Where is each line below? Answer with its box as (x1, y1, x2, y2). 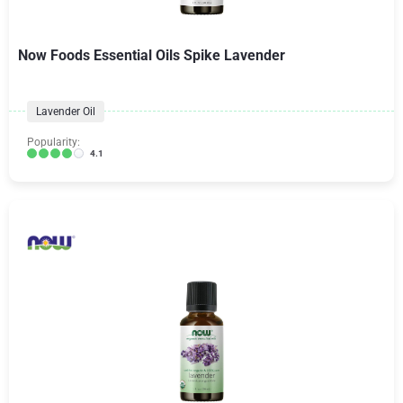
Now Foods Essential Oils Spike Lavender (18, 46, 285, 64)
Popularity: (27, 135, 80, 148)
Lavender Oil (36, 104, 95, 118)
